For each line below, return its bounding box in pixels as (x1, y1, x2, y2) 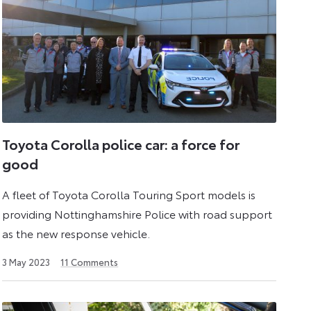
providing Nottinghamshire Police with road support (2, 205, 273, 221)
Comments (69, 255, 119, 268)
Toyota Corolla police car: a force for (2, 134, 240, 154)
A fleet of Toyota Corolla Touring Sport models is (2, 185, 256, 202)
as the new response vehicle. (2, 224, 151, 241)
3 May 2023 (2, 255, 51, 268)
